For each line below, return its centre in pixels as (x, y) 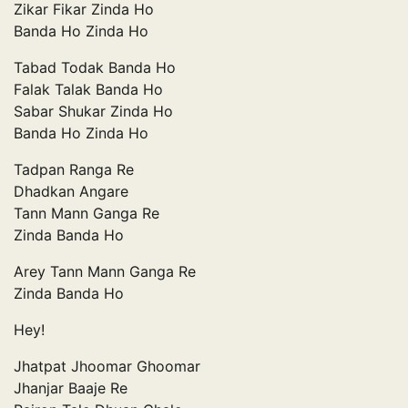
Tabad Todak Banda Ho (95, 67)
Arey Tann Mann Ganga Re (105, 271)
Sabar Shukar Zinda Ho (93, 111)
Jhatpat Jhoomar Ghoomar (107, 366)
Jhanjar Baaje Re (71, 388)
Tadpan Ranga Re (74, 169)
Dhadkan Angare (71, 191)
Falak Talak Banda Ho (88, 89)
